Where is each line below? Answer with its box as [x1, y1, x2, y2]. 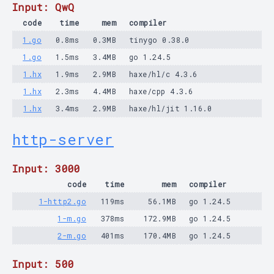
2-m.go [57, 231, 86, 240]
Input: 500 [12, 257, 75, 270]
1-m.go [57, 213, 86, 223]
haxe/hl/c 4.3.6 [129, 69, 198, 79]
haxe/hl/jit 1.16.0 [129, 103, 212, 113]
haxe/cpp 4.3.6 [129, 86, 193, 96]
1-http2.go [39, 196, 86, 206]
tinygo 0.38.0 [129, 35, 190, 45]
